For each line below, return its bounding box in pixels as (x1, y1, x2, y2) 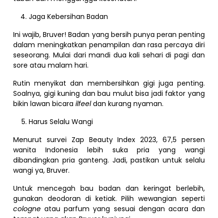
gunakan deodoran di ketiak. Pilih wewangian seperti (13, 193, 205, 203)
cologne (13, 203, 45, 214)
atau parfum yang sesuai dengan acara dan (44, 203, 205, 214)
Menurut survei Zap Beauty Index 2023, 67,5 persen (13, 134, 205, 145)
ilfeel (75, 98, 93, 109)
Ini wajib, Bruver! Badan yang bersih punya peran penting (13, 29, 205, 39)
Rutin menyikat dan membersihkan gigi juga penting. (13, 78, 205, 88)
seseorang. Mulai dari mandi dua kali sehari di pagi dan (13, 50, 205, 60)
